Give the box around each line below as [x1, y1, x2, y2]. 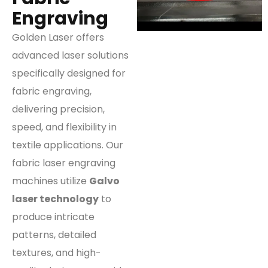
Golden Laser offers [12, 30, 104, 44]
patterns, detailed [12, 227, 96, 242]
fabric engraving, [12, 84, 92, 98]
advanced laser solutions [12, 48, 129, 62]
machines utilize [12, 173, 89, 188]
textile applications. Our [12, 138, 123, 152]
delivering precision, [12, 102, 105, 116]
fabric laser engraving [12, 156, 115, 170]
